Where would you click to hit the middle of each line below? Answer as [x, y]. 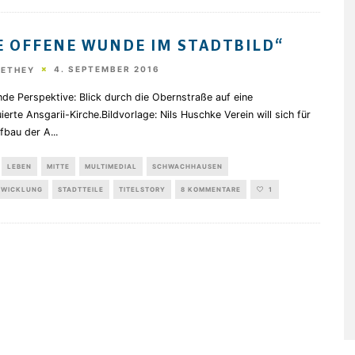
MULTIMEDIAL [111, 166]
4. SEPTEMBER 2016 [107, 69]
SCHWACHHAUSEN [187, 166]
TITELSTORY [142, 189]
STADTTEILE [80, 189]
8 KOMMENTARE [210, 189]
